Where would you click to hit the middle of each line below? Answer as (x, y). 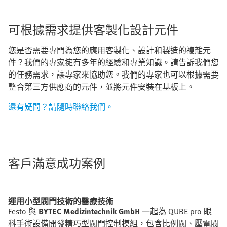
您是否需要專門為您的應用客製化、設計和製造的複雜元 (109, 50)
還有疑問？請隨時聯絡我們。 (61, 107)
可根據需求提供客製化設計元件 (93, 29)
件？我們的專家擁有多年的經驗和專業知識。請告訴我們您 (113, 62)
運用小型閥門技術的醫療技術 (61, 201)
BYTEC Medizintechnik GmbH (89, 211)
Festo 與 (23, 211)
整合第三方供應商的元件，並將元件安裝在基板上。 (101, 86)
